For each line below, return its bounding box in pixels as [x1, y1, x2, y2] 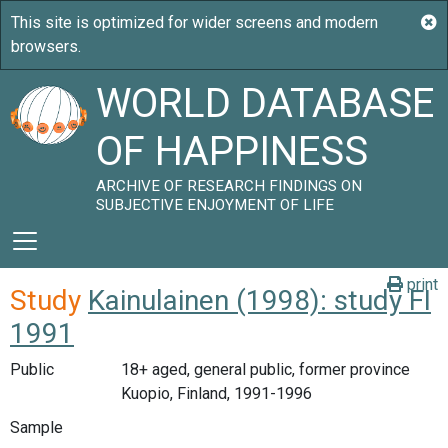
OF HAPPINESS [96, 128, 369, 175]
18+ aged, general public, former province [120, 360, 410, 379]
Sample [10, 417, 63, 437]
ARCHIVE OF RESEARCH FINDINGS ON [96, 177, 363, 195]
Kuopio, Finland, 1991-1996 [120, 384, 312, 403]
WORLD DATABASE [96, 80, 435, 127]
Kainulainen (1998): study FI [88, 284, 431, 317]
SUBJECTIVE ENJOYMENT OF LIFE [96, 196, 335, 214]
